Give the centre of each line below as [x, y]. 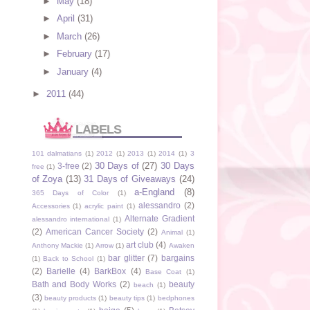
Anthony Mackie [57, 245]
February [76, 54]
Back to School [68, 258]
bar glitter [126, 257]
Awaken [181, 245]
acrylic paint [104, 206]
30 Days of [117, 165]
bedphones [176, 298]
